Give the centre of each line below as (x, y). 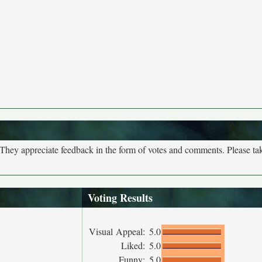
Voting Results (120, 198)
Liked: (135, 245)
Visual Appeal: (118, 231)
